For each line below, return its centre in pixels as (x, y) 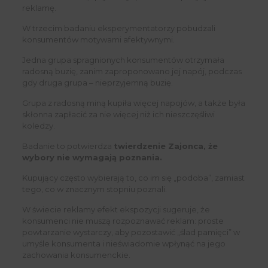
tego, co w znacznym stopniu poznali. (94, 189)
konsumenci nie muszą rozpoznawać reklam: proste (123, 221)
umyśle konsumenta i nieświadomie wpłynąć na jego (124, 244)
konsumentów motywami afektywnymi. (98, 40)
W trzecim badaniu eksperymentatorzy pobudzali (118, 28)
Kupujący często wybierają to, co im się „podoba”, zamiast (133, 178)
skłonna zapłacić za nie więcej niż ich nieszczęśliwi (118, 115)
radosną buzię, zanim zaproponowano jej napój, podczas (132, 71)
